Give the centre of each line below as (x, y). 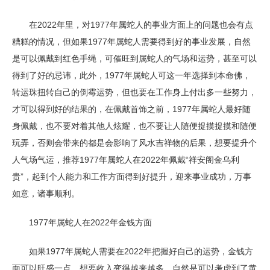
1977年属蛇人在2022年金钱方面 (82, 222)
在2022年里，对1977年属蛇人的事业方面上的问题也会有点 (133, 25)
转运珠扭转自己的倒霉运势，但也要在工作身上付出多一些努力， (134, 92)
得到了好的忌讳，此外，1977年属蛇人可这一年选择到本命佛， (131, 75)
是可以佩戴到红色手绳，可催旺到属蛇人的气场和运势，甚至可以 (134, 58)
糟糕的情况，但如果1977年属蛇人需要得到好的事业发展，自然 (131, 42)
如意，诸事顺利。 (46, 193)
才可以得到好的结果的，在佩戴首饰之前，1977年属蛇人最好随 (131, 109)
